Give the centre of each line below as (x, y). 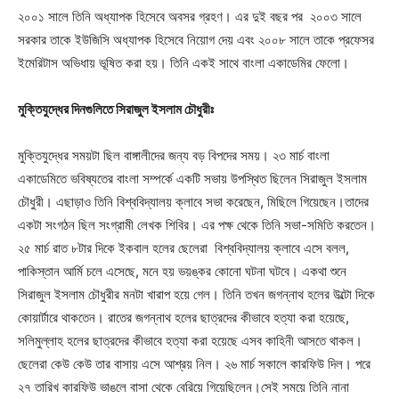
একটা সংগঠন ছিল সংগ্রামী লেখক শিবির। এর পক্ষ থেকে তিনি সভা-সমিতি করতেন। (197, 225)
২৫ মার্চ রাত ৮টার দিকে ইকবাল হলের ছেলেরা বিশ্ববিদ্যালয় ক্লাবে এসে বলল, (183, 248)
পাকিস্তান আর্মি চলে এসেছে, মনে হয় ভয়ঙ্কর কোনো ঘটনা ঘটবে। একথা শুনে (182, 271)
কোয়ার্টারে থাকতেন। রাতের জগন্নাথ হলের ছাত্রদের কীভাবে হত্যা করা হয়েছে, (183, 318)
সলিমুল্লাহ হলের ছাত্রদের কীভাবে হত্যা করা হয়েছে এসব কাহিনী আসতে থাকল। (190, 341)
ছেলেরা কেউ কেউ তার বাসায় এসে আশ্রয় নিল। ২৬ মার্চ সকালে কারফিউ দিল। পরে (194, 364)
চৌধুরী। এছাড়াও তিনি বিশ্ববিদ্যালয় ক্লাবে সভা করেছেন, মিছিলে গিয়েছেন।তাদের (193, 202)
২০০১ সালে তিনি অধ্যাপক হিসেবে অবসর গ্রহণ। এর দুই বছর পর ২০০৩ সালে (190, 16)
